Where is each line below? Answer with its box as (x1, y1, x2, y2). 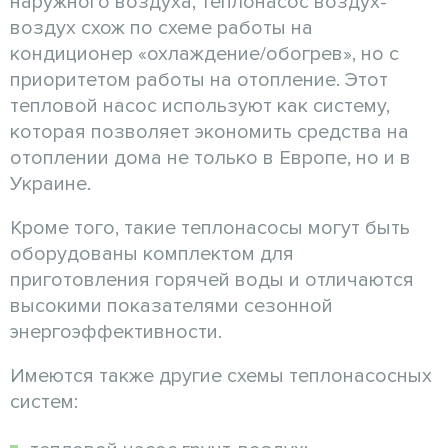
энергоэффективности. (10, 319, 222, 344)
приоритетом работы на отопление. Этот (10, 67, 388, 92)
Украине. (10, 171, 91, 196)
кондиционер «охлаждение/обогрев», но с (10, 41, 399, 66)
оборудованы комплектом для (10, 241, 294, 266)
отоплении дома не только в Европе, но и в (10, 145, 411, 170)
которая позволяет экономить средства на (10, 119, 409, 144)
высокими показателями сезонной (10, 293, 333, 318)
